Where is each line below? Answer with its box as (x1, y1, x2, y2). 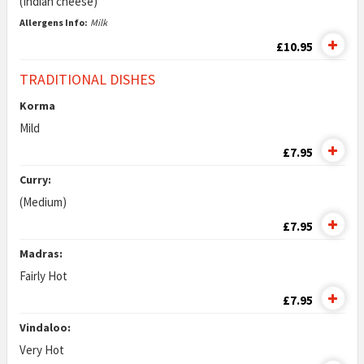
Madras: (19, 246, 63, 261)
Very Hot (19, 342, 64, 357)
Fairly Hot (19, 268, 67, 284)
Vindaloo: (19, 320, 71, 335)
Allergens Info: (19, 16, 88, 28)
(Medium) (19, 194, 67, 210)
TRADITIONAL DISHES (19, 70, 155, 89)
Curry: (19, 172, 51, 187)
